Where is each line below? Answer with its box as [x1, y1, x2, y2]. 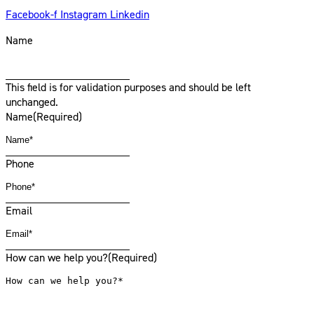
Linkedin [110, 6, 149, 22]
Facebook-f [6, 6, 57, 22]
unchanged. [6, 94, 58, 109]
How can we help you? [6, 250, 108, 265]
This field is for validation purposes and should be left [6, 79, 251, 95]
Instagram [60, 6, 107, 22]
